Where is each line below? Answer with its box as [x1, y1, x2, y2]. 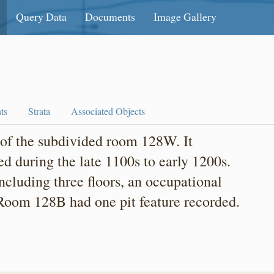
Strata [28, 105, 50, 117]
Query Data [16, 9, 67, 24]
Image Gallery [154, 9, 217, 24]
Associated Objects [71, 105, 145, 117]
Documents [85, 9, 136, 24]
